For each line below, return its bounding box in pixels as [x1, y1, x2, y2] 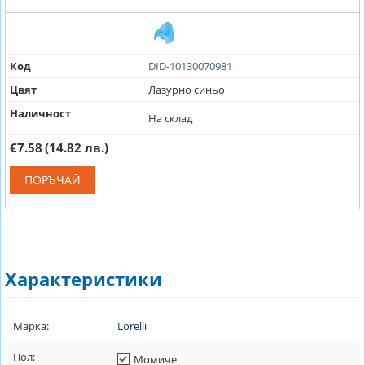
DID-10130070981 [147, 58, 232, 73]
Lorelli [117, 318, 147, 333]
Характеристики [5, 266, 162, 291]
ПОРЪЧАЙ [24, 171, 81, 187]
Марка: [13, 318, 49, 333]
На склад [147, 110, 192, 125]
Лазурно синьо [147, 81, 225, 97]
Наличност [10, 105, 71, 121]
